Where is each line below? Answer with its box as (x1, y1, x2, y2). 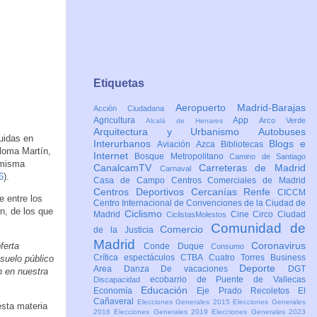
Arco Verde (259, 116, 306, 125)
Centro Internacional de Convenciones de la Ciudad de (93, 198, 306, 209)
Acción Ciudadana (93, 104, 175, 113)
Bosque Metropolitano (134, 151, 230, 162)
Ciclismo (124, 208, 167, 220)
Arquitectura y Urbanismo (93, 126, 258, 138)
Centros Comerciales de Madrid (171, 175, 306, 186)
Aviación (157, 139, 196, 150)
